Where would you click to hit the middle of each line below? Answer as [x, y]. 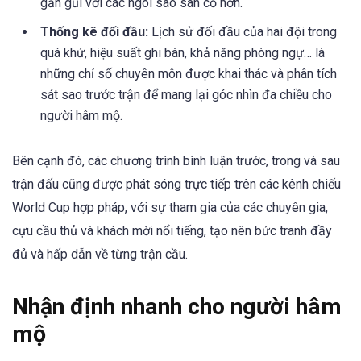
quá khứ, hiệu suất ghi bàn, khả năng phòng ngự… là [183, 53]
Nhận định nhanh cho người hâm [177, 306]
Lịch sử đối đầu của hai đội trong [243, 32]
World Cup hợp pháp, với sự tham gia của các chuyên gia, [170, 208]
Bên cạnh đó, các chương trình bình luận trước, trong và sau [176, 161]
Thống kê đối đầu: [94, 32]
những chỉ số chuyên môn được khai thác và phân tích [189, 74]
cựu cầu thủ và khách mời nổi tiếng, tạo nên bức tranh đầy [172, 231]
